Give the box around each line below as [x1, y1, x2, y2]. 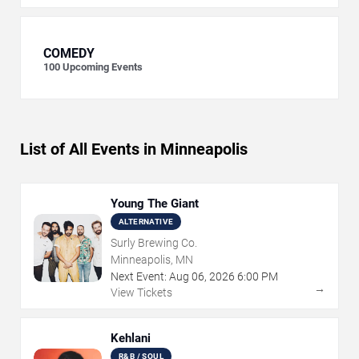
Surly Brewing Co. [111, 236, 197, 250]
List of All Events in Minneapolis [20, 139, 248, 159]
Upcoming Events [63, 61, 143, 74]
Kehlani [111, 331, 151, 346]
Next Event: [111, 270, 167, 284]
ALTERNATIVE [119, 217, 174, 227]
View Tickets [111, 286, 172, 300]
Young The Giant [111, 196, 199, 212]
